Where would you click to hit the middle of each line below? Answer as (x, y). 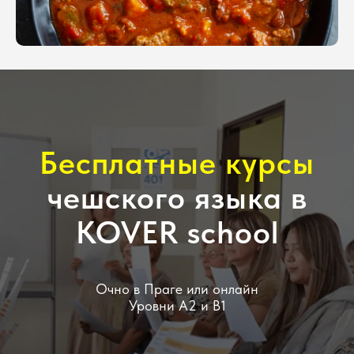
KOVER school (177, 233)
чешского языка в (177, 198)
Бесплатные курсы (177, 163)
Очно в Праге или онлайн (177, 289)
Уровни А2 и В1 (177, 306)
